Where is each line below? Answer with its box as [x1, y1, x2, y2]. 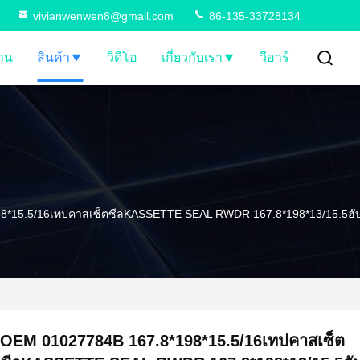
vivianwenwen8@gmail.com [33, 10, 174, 22]
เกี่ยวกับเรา [162, 51, 223, 64]
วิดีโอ [107, 51, 137, 64]
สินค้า [37, 51, 70, 64]
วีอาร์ [260, 51, 289, 64]
